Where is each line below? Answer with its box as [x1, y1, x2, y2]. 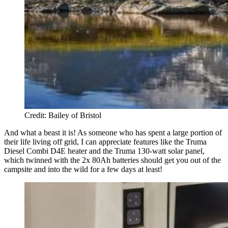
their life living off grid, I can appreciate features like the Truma [4, 137, 207, 146]
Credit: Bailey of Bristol [24, 110, 101, 120]
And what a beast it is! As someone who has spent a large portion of [4, 128, 222, 137]
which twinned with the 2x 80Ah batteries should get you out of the [4, 155, 221, 164]
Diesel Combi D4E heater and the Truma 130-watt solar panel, [4, 146, 205, 155]
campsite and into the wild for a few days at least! [4, 164, 162, 174]
